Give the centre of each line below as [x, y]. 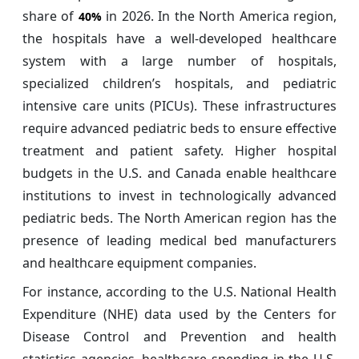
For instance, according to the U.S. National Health [179, 292]
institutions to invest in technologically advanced [179, 196]
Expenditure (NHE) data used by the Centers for [179, 315]
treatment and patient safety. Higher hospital [179, 151]
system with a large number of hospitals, [179, 61]
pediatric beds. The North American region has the [179, 218]
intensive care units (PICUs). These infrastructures [179, 106]
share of [50, 16]
